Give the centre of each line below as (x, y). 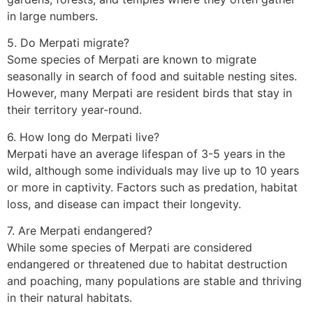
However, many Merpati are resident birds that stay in (150, 93)
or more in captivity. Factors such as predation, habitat (152, 187)
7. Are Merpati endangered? (80, 231)
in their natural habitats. (70, 298)
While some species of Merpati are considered (130, 248)
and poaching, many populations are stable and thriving (154, 281)
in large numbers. (52, 16)
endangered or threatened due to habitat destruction (147, 264)
